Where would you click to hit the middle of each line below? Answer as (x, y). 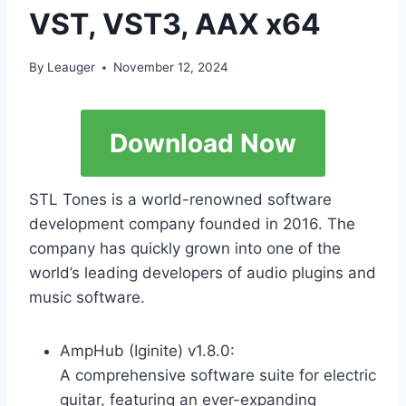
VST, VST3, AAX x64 (175, 24)
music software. (87, 298)
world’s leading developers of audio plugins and (203, 273)
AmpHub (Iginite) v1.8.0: (147, 351)
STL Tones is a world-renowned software (180, 200)
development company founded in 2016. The (192, 224)
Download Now (203, 144)
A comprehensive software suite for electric (218, 376)
